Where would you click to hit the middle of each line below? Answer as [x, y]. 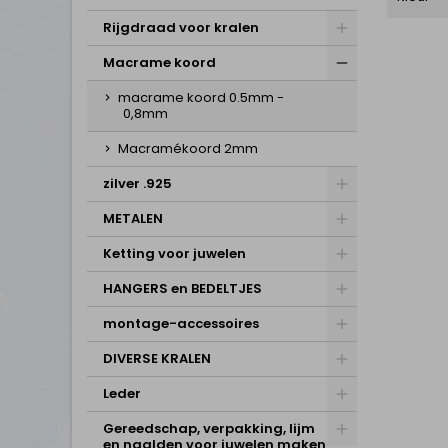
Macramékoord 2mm [188, 148]
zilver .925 [137, 183]
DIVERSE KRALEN [157, 358]
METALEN [133, 218]
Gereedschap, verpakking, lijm [209, 428]
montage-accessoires [181, 323]
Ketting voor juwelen [174, 253]
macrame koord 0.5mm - [201, 97]
